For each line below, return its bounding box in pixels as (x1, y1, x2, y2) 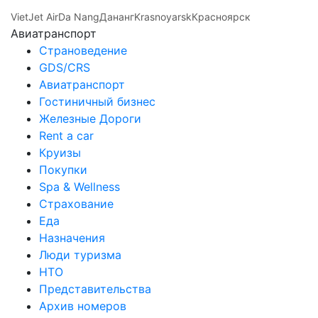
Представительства (39, 282, 151, 297)
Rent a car (39, 128, 94, 143)
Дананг (99, 11, 134, 23)
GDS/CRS (39, 60, 90, 75)
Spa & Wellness (39, 180, 120, 194)
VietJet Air (11, 11, 58, 23)
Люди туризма (39, 248, 121, 263)
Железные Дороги (39, 111, 141, 126)
